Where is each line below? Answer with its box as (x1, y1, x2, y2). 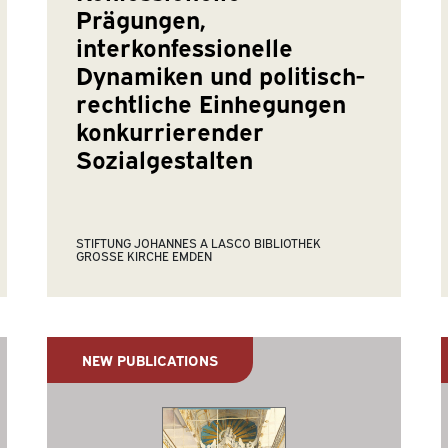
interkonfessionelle (76, 30, 294, 63)
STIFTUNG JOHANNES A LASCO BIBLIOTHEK (76, 233, 322, 251)
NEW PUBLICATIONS (81, 350, 218, 370)
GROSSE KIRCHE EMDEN (76, 246, 205, 264)
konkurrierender (76, 114, 265, 147)
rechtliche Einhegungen (76, 86, 347, 119)
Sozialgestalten (76, 142, 254, 175)
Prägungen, (76, 2, 206, 35)
